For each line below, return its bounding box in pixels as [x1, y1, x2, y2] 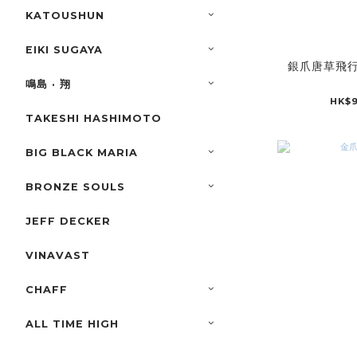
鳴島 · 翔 [25, 78, 71, 91]
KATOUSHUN [25, 10, 104, 22]
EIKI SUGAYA [25, 44, 103, 57]
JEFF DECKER [25, 215, 111, 228]
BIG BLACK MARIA [25, 147, 138, 159]
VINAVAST [25, 249, 90, 262]
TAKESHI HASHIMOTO [25, 112, 162, 125]
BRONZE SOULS [25, 181, 125, 194]
